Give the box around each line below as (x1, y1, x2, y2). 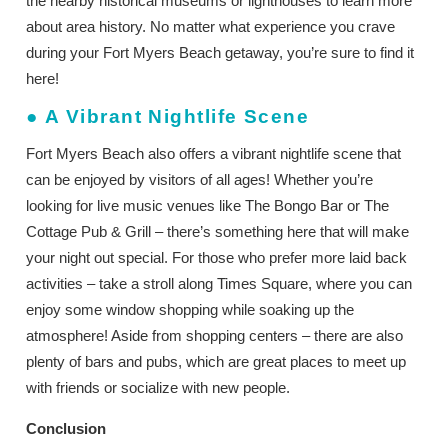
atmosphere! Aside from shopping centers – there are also (26, 326, 404, 344)
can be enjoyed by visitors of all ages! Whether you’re (26, 170, 374, 188)
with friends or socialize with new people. (26, 378, 299, 396)
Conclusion (26, 419, 107, 437)
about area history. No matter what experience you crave (26, 17, 396, 35)
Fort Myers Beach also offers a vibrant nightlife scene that (26, 144, 402, 162)
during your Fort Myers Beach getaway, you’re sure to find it (26, 43, 415, 61)
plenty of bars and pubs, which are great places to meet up (26, 352, 407, 370)
